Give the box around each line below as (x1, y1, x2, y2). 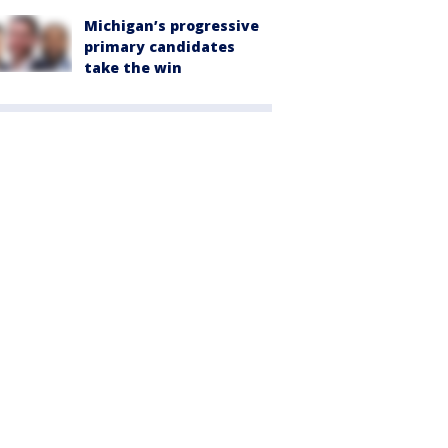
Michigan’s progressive (84, 16, 259, 36)
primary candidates (84, 37, 235, 57)
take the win (84, 58, 182, 78)
